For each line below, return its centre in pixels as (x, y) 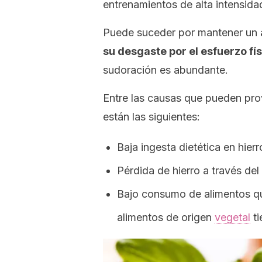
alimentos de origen (166, 217)
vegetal (232, 217)
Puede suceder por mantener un (182, 32)
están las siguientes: (151, 117)
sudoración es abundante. (166, 70)
